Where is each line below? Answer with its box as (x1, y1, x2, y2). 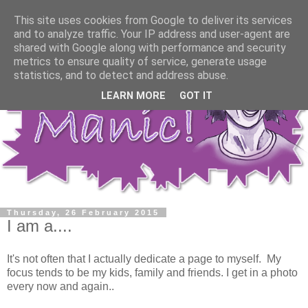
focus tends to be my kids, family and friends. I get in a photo (7, 266, 298, 278)
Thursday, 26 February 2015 (7, 208, 159, 217)
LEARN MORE (101, 90, 166, 102)
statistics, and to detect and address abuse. (14, 69, 228, 82)
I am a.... (7, 217, 72, 236)
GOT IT (179, 90, 212, 102)
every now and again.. (7, 280, 114, 292)
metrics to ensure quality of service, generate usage (14, 55, 267, 68)
